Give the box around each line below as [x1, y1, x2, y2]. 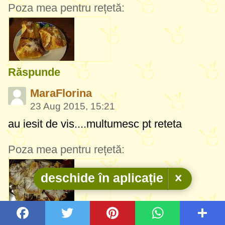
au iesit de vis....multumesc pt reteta [8, 117, 182, 130]
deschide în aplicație [40, 171, 163, 185]
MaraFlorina [30, 86, 92, 99]
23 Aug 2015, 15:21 [30, 100, 115, 111]
